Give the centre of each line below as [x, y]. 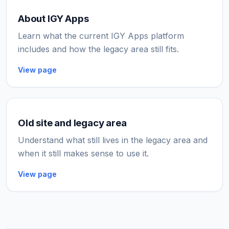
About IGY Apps [53, 19]
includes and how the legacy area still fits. [98, 49]
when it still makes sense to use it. [83, 153]
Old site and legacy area [72, 123]
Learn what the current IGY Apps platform [101, 36]
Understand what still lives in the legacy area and [113, 140]
